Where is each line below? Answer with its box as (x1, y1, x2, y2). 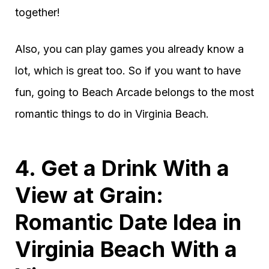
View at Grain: (15, 181, 163, 208)
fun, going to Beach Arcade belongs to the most (15, 85, 254, 98)
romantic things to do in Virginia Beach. (15, 107, 209, 120)
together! (15, 5, 60, 19)
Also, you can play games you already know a (15, 42, 244, 55)
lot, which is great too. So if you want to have (15, 64, 241, 77)
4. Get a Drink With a (15, 154, 229, 181)
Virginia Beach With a (15, 235, 237, 262)
